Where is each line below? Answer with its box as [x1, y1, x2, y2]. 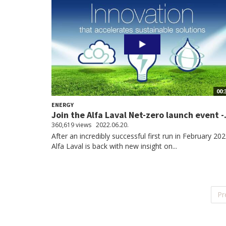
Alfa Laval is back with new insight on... [51, 141, 177, 151]
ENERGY [51, 101, 74, 108]
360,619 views [51, 121, 91, 129]
